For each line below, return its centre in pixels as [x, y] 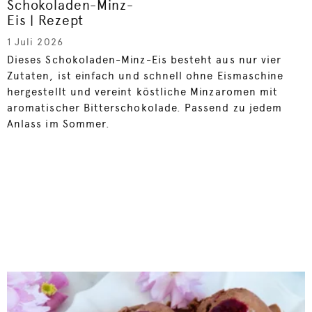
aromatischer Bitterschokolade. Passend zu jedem [145, 108]
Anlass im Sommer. [59, 124]
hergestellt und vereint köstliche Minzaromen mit [143, 92]
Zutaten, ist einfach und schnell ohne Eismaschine [146, 76]
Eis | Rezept [46, 21]
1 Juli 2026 [35, 42]
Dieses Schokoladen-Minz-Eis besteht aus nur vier [145, 60]
